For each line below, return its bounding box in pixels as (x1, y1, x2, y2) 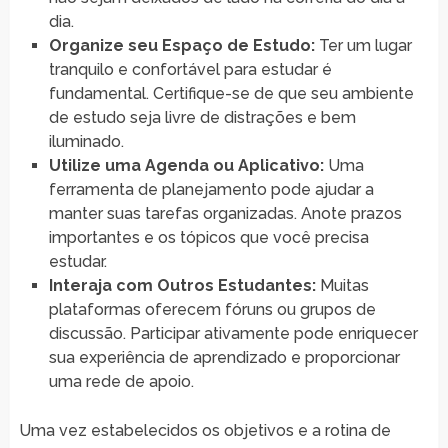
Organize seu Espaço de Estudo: (48, 35, 315, 55)
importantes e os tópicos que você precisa (48, 227, 369, 247)
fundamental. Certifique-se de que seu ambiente (48, 83, 414, 103)
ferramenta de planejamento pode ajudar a (48, 179, 374, 199)
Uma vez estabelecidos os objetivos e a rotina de (18, 420, 391, 440)
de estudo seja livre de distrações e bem (48, 107, 356, 127)
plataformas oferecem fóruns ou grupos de (48, 299, 376, 319)
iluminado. (48, 131, 124, 151)
